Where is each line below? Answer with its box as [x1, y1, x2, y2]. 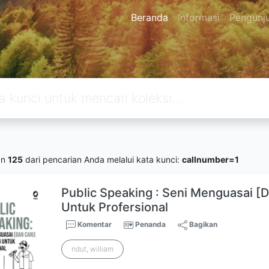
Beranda [130, 11, 168, 23]
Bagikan [187, 220, 218, 229]
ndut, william [71, 244, 114, 253]
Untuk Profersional [61, 200, 169, 214]
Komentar [76, 220, 112, 229]
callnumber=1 [182, 154, 239, 165]
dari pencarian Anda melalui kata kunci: [23, 154, 182, 165]
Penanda [135, 220, 166, 229]
